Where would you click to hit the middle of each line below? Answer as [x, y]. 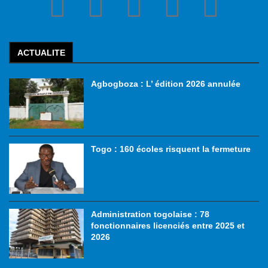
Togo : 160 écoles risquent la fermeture [171, 149]
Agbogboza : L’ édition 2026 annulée [166, 84]
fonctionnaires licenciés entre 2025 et [168, 225]
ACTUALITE [41, 53]
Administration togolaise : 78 [150, 214]
